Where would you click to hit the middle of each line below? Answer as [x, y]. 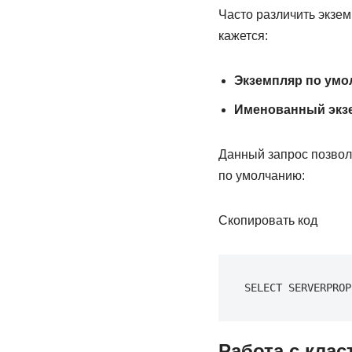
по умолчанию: [261, 176]
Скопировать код [268, 220]
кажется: [243, 36]
